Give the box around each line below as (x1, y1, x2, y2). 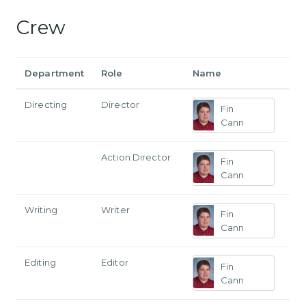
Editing (25, 256, 56, 268)
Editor (101, 256, 128, 268)
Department (25, 67, 85, 79)
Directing (25, 98, 68, 110)
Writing (25, 204, 57, 215)
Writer (101, 204, 130, 215)
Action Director (101, 151, 171, 163)
